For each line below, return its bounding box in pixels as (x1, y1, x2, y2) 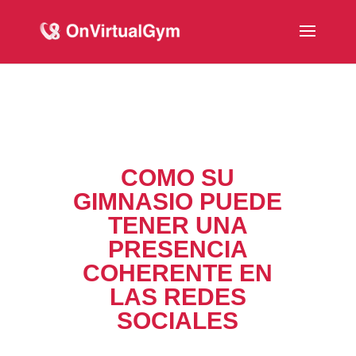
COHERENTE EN (83, 260, 273, 286)
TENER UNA (107, 212, 248, 238)
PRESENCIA (107, 236, 248, 262)
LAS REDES (109, 284, 246, 310)
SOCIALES (117, 308, 239, 334)
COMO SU (121, 164, 235, 191)
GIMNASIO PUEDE (73, 188, 283, 215)
